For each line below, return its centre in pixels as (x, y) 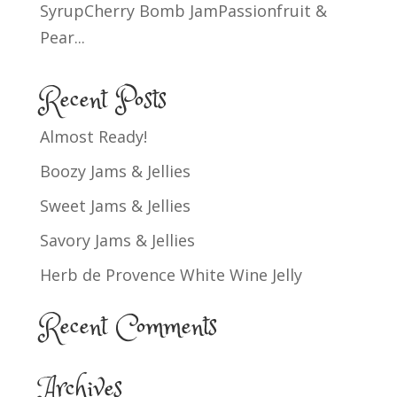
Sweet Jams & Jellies (115, 205)
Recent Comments (128, 327)
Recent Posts (103, 100)
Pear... (62, 37)
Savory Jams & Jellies (117, 240)
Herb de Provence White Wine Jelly (171, 274)
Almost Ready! (93, 136)
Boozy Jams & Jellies (115, 171)
